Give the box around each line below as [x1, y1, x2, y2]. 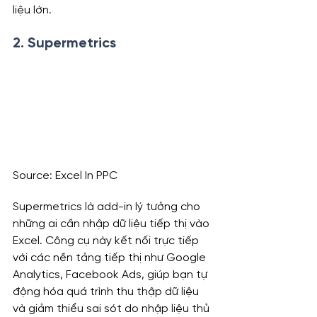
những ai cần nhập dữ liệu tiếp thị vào [13, 218, 212, 231]
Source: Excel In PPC [13, 170, 117, 183]
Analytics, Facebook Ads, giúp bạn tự [13, 269, 210, 282]
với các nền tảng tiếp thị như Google [13, 252, 209, 265]
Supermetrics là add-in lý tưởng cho [13, 201, 203, 214]
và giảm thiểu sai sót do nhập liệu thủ [13, 303, 212, 316]
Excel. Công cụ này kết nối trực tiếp [13, 235, 202, 248]
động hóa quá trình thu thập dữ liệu [13, 286, 202, 299]
